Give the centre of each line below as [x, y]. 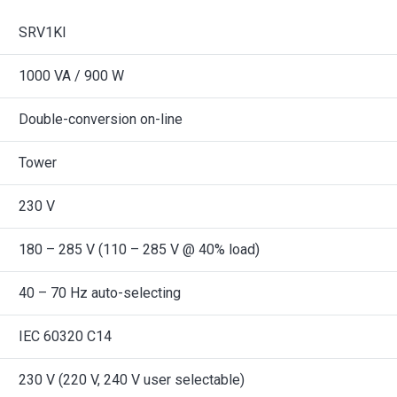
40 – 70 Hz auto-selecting [100, 293]
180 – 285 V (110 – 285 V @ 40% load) [139, 249]
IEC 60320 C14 [65, 336]
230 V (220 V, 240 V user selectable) [132, 380]
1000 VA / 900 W [71, 76]
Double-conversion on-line [101, 119]
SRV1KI [43, 32]
